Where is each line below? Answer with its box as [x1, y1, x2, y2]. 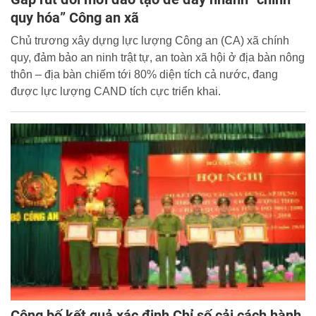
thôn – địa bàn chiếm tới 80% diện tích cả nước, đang [11, 68, 278, 80]
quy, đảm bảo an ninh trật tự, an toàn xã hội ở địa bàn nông [11, 51, 305, 63]
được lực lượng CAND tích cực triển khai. [11, 85, 221, 97]
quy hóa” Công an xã [11, 8, 139, 26]
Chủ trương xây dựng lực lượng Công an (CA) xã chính [11, 34, 289, 47]
